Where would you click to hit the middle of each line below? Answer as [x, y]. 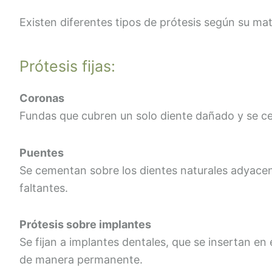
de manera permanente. [81, 260]
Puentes [42, 152]
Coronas [42, 98]
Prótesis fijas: [67, 66]
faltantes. [44, 188]
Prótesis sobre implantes [85, 225]
